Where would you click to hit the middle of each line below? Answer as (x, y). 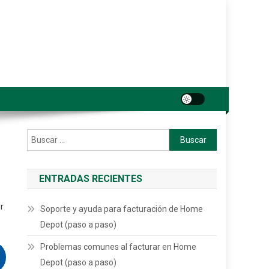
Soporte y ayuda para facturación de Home (122, 209)
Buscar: (183, 136)
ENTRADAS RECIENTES (91, 179)
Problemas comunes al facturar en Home (119, 247)
